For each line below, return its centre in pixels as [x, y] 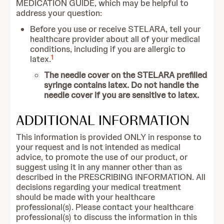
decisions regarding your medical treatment [99, 187]
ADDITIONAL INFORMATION [103, 120]
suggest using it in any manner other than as [99, 167]
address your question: [59, 13]
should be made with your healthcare [86, 197]
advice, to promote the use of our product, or [102, 157]
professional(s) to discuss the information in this [107, 217]
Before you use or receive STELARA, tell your [115, 29]
